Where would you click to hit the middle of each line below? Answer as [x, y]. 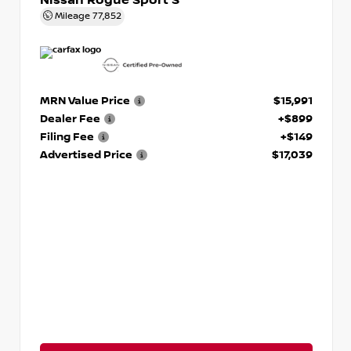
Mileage [72, 16]
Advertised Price [86, 154]
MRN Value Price [85, 100]
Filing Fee [67, 136]
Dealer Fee [70, 118]
